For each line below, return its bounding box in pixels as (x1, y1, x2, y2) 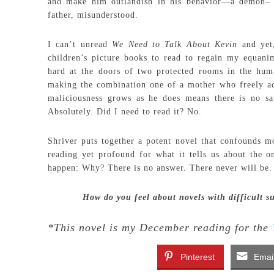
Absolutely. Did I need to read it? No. (48, 107, 202, 116)
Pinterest (180, 252, 215, 262)
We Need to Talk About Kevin (112, 40, 238, 49)
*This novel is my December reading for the (48, 221, 272, 234)
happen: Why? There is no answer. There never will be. (48, 163, 272, 172)
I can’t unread (48, 40, 113, 49)
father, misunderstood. (48, 10, 138, 20)
